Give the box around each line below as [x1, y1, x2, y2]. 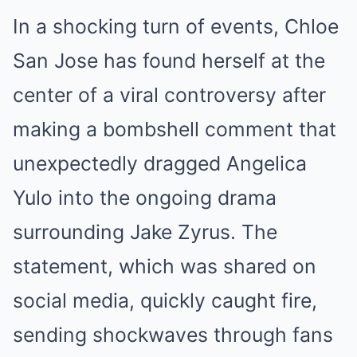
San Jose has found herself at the [13, 48, 325, 73]
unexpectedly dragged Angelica [13, 151, 307, 175]
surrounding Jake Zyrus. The [13, 219, 277, 244]
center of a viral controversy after [13, 82, 326, 107]
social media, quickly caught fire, [13, 288, 317, 312]
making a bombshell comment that [13, 116, 336, 141]
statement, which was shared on [13, 253, 316, 278]
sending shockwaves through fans [13, 322, 333, 347]
